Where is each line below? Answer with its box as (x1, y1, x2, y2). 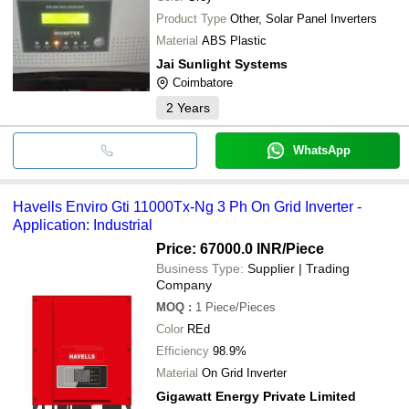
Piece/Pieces (205, 299, 276, 314)
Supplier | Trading (247, 260, 350, 276)
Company (156, 277, 212, 292)
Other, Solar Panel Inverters (230, 11, 377, 26)
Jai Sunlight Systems (156, 56, 288, 71)
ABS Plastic (202, 33, 267, 47)
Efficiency (156, 343, 209, 358)
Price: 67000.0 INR (156, 240, 282, 257)
